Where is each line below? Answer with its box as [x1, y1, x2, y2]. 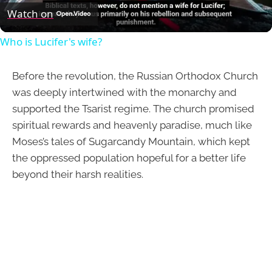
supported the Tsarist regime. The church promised [12, 102, 254, 115]
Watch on [7, 7, 53, 21]
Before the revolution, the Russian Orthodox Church [12, 69, 258, 82]
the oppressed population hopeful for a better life [12, 151, 246, 164]
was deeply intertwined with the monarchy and [12, 86, 237, 98]
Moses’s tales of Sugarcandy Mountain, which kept [12, 135, 250, 148]
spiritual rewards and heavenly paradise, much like [12, 118, 252, 131]
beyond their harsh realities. [12, 168, 143, 180]
